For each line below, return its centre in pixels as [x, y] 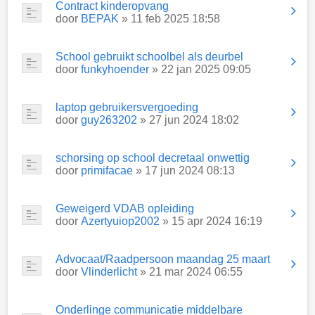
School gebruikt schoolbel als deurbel [149, 57]
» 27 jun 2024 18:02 [188, 120]
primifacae [107, 171]
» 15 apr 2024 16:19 [211, 221]
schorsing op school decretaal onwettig [153, 158]
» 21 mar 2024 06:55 [190, 272]
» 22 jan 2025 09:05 [200, 69]
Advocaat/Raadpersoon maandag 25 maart [163, 259]
